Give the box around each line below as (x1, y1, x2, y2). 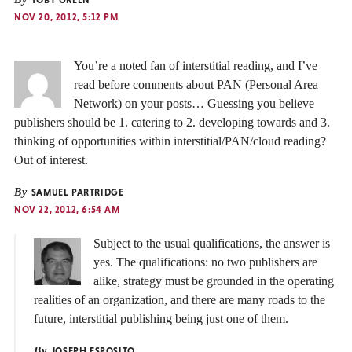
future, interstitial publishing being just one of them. (34, 312, 288, 326)
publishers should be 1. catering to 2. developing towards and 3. (14, 115, 330, 129)
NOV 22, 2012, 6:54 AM (14, 204, 120, 215)
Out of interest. (14, 153, 88, 167)
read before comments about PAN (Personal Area (74, 78, 318, 91)
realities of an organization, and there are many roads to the (34, 293, 325, 307)
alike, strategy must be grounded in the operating (93, 274, 334, 288)
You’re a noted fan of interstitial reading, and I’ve (74, 59, 317, 72)
